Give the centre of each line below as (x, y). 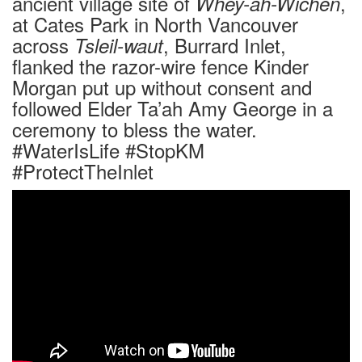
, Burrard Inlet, (225, 44)
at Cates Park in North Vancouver (155, 23)
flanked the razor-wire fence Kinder (160, 65)
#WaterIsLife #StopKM (108, 149)
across (43, 44)
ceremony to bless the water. (135, 128)
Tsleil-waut (119, 45)
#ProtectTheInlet (83, 170)
